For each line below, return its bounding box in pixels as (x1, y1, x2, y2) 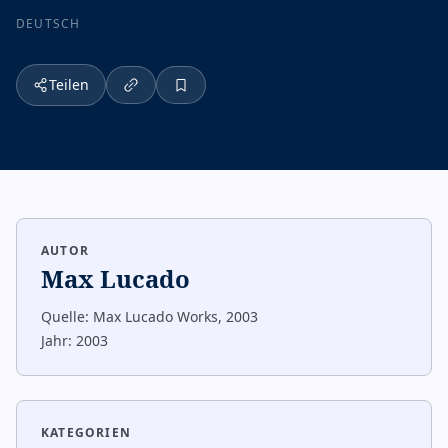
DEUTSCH (16, 15, 81, 32)
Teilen (49, 75, 89, 94)
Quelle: (41, 307, 89, 326)
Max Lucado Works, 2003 (93, 307, 258, 326)
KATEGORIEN (41, 424, 131, 441)
